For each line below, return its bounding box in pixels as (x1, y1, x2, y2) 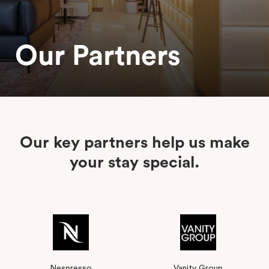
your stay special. (70, 154, 199, 171)
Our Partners (15, 42, 181, 70)
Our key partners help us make (19, 134, 250, 151)
